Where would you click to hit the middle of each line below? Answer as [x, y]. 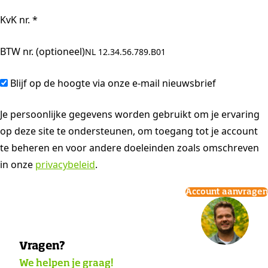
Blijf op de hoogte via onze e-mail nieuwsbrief [113, 83]
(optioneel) [60, 51]
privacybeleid [65, 165]
